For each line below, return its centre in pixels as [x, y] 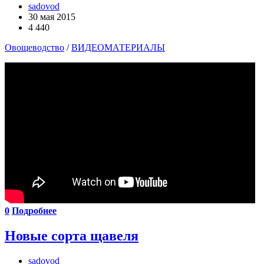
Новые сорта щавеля [72, 235]
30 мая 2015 [52, 16]
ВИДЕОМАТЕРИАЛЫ [118, 47]
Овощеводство [34, 47]
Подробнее [34, 210]
